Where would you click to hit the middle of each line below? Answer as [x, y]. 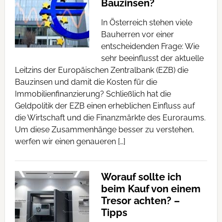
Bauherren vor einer [137, 34]
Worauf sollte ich [141, 177]
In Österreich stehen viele [146, 23]
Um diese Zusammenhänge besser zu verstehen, [104, 130]
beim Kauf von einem [151, 189]
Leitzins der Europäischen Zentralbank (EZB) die [101, 70]
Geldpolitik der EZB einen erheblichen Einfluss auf [105, 106]
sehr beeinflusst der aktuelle [152, 58]
